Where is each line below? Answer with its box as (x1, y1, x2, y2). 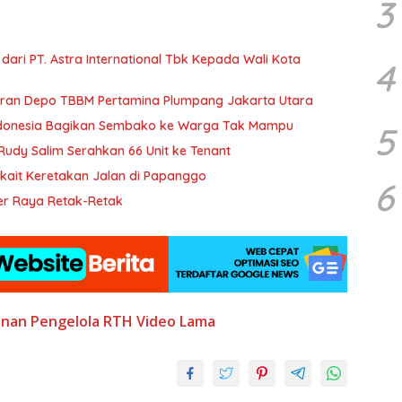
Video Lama (136, 310, 215, 331)
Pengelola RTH (31, 310, 133, 331)
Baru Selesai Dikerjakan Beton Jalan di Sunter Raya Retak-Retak (48, 192, 123, 209)
